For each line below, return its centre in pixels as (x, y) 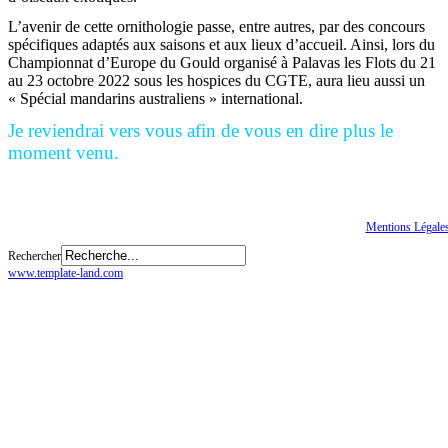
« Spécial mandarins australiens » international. (155, 98)
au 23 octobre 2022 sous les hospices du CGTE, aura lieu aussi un (216, 80)
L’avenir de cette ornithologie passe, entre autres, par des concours (216, 26)
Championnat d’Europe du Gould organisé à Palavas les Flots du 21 (222, 62)
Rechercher (34, 256)
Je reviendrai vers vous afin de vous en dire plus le (200, 130)
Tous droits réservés (67, 227)
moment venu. (63, 152)
